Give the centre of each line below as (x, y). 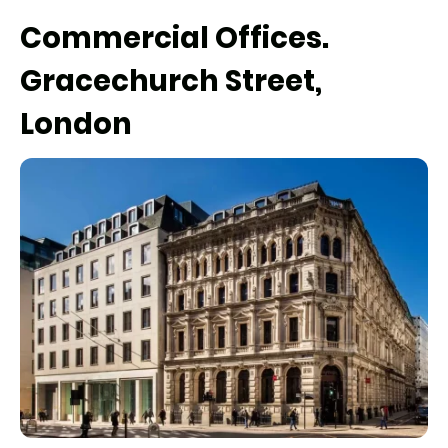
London (76, 123)
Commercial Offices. (174, 37)
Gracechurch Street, (171, 80)
